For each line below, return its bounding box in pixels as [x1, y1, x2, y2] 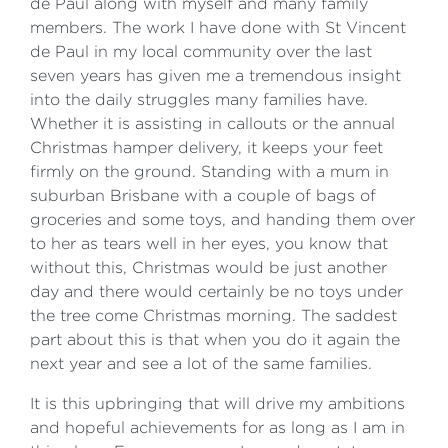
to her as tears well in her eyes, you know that [30, 235, 388, 252]
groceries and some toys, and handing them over [30, 211, 415, 228]
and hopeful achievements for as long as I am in [30, 419, 405, 436]
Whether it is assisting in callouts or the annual [30, 115, 395, 132]
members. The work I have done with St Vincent [30, 19, 406, 36]
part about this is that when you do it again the [30, 331, 400, 348]
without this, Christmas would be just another [30, 259, 387, 276]
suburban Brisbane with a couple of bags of [30, 187, 376, 204]
